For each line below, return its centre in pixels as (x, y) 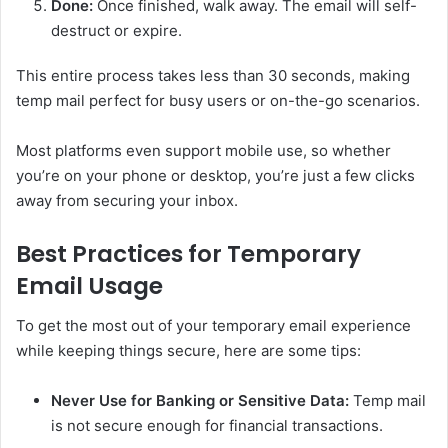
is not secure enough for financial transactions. (217, 426)
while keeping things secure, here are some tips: (188, 351)
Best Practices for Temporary (188, 253)
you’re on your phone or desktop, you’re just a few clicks (215, 175)
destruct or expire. (116, 30)
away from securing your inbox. (127, 200)
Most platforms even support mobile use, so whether (203, 150)
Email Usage (89, 285)
